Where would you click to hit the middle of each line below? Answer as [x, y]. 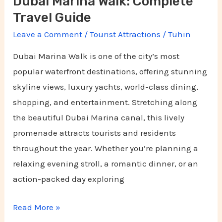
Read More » [37, 207]
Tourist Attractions [125, 34]
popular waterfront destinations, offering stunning [110, 72]
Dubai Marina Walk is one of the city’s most [96, 56]
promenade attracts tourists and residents [95, 133]
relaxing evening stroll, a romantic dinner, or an [106, 164]
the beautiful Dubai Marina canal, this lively [99, 118]
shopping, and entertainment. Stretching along [105, 102]
